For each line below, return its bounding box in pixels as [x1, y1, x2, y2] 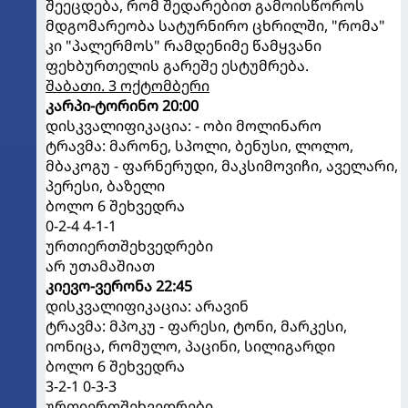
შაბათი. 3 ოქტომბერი [46, 75, 209, 96]
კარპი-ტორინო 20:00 [46, 95, 199, 116]
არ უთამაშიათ [46, 255, 155, 276]
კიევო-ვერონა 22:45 [46, 275, 192, 296]
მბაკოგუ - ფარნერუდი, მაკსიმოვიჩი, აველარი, [46, 155, 398, 176]
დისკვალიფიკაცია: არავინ [46, 295, 249, 316]
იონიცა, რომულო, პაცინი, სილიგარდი [46, 335, 335, 356]
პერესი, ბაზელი [46, 175, 165, 196]
